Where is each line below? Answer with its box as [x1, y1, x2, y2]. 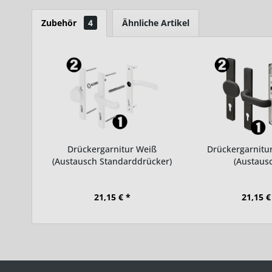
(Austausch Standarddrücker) [52, 155, 172, 167]
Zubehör [41, 16, 79, 29]
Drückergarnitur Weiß [67, 143, 157, 155]
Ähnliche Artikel [122, 16, 189, 29]
